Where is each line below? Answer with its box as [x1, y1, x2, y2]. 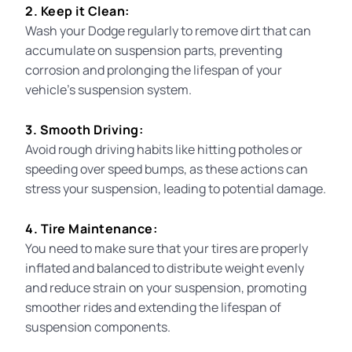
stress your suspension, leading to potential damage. [25, 179, 327, 197]
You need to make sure [25, 239, 157, 257]
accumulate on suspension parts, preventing [25, 41, 283, 59]
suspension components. [25, 317, 171, 335]
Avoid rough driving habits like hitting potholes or [25, 140, 303, 158]
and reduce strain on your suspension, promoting [25, 278, 307, 296]
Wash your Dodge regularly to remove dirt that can [25, 21, 312, 39]
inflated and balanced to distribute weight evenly [25, 258, 305, 277]
